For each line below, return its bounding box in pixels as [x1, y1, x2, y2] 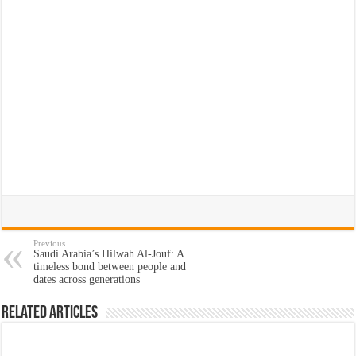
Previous [33, 238, 66, 248]
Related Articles [2, 304, 99, 323]
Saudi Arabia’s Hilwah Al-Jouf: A [33, 247, 184, 260]
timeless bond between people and [33, 260, 187, 273]
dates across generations [33, 273, 141, 285]
